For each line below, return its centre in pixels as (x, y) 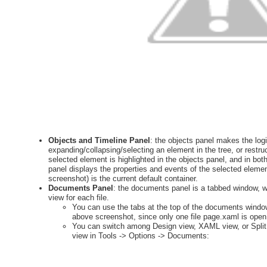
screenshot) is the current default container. (123, 178)
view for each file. (78, 197)
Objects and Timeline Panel (99, 140)
